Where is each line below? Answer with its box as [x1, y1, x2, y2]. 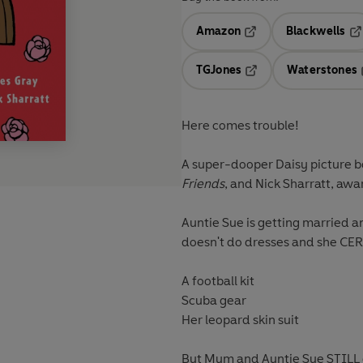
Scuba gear [181, 293, 246, 309]
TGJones [196, 63, 242, 78]
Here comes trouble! [181, 117, 301, 134]
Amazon [196, 24, 241, 39]
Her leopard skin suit [181, 312, 299, 328]
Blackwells [285, 24, 346, 39]
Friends [181, 176, 224, 192]
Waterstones [287, 63, 357, 78]
